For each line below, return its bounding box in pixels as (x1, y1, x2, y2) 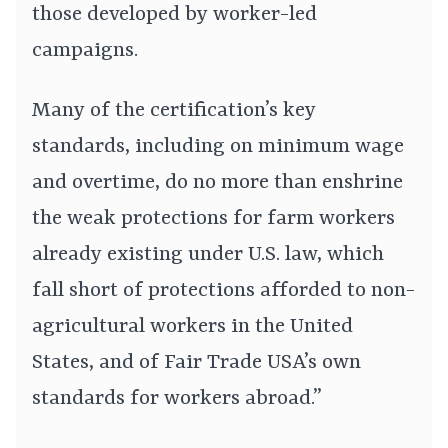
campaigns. (32, 39, 138, 64)
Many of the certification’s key (32, 99, 316, 124)
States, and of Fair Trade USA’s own (32, 351, 361, 376)
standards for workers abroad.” (32, 387, 322, 412)
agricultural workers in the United (32, 315, 353, 340)
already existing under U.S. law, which (32, 243, 384, 268)
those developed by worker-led (32, 3, 317, 28)
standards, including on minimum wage (32, 135, 404, 160)
